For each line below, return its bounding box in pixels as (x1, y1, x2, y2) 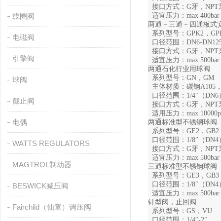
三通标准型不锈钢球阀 (148, 163, 217, 170)
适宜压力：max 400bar (148, 12, 220, 19)
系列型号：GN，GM (148, 74, 214, 81)
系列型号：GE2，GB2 (148, 127, 219, 135)
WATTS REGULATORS (12, 139, 90, 147)
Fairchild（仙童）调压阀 (12, 203, 91, 211)
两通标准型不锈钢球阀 (148, 118, 217, 126)
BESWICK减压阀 (12, 182, 69, 190)
